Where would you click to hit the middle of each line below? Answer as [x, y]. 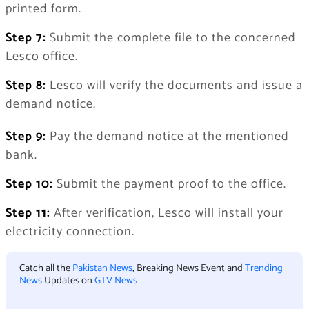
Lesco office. [41, 56]
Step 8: [26, 85]
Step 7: [26, 38]
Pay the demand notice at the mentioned [167, 136]
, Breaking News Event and [188, 268]
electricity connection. [70, 231]
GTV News [116, 280]
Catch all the [46, 268]
